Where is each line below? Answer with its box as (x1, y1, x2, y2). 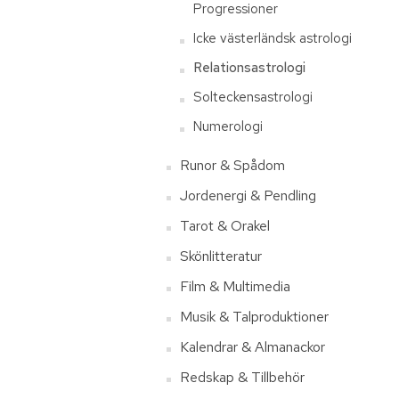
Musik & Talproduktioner (180, 307, 329, 326)
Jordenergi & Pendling (180, 186, 316, 205)
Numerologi (193, 118, 263, 135)
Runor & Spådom (180, 156, 285, 175)
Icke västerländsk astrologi (193, 29, 352, 47)
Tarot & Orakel (180, 216, 270, 235)
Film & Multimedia (180, 277, 290, 296)
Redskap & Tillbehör (180, 368, 305, 387)
